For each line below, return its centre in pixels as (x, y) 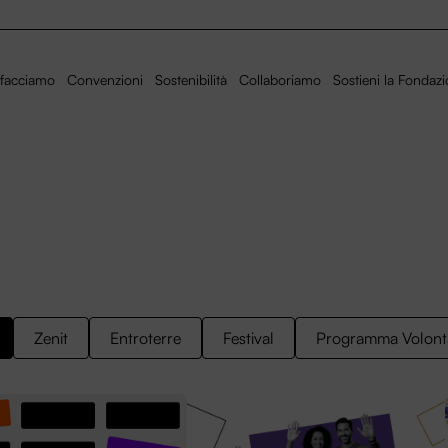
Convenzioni (105, 79)
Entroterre (145, 338)
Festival (248, 338)
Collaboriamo (280, 79)
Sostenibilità (191, 79)
